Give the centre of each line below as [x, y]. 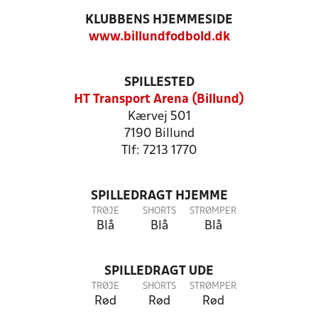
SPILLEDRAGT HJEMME [159, 196]
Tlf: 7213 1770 [159, 151]
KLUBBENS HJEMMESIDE [159, 20]
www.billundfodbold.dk [159, 37]
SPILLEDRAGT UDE [159, 272]
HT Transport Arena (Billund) [159, 100]
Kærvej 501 [159, 117]
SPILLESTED [159, 83]
